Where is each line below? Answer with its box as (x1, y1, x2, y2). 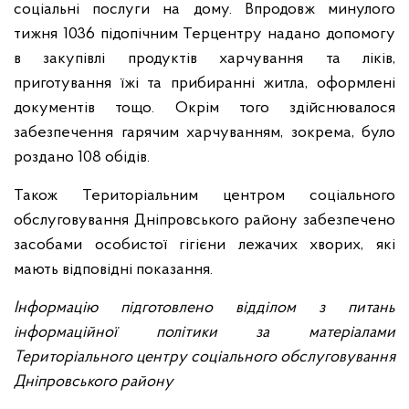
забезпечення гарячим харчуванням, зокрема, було (14, 123, 395, 142)
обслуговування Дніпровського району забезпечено (14, 211, 395, 229)
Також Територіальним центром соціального (14, 186, 395, 204)
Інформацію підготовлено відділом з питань (14, 299, 395, 317)
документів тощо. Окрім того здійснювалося (14, 99, 395, 117)
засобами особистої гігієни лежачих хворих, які (14, 236, 395, 254)
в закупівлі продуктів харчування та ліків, (14, 49, 395, 68)
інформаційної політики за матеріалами (14, 323, 395, 341)
